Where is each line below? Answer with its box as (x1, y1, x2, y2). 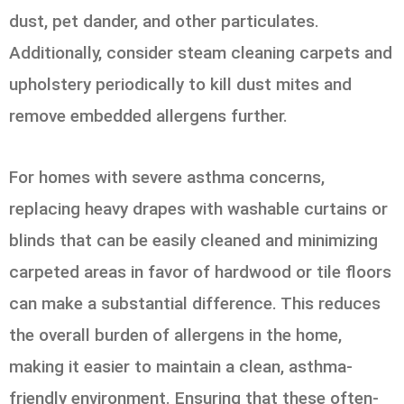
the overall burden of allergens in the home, (9, 324, 342, 345)
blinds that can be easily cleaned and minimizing (9, 229, 378, 251)
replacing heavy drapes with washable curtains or (9, 197, 388, 219)
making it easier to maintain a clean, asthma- (9, 355, 353, 377)
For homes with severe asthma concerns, (9, 166, 325, 188)
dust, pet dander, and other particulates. (9, 10, 319, 32)
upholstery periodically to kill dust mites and (9, 73, 352, 95)
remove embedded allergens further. (9, 105, 288, 126)
